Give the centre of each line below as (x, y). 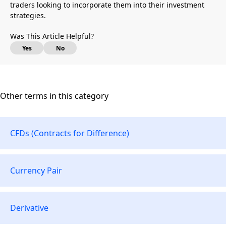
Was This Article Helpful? (52, 36)
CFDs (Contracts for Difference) (70, 133)
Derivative (29, 208)
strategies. (28, 15)
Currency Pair (36, 171)
